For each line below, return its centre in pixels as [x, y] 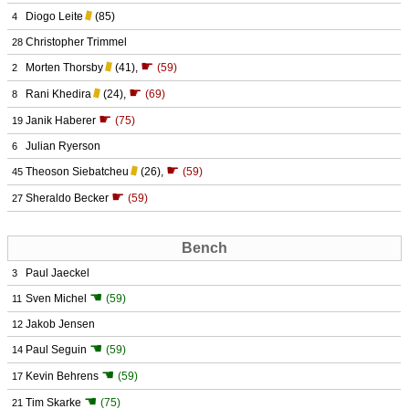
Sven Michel [56, 299]
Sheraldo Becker [67, 198]
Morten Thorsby [64, 68]
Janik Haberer [61, 121]
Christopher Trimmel [76, 42]
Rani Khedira [58, 94]
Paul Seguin [56, 350]
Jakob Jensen [60, 324]
